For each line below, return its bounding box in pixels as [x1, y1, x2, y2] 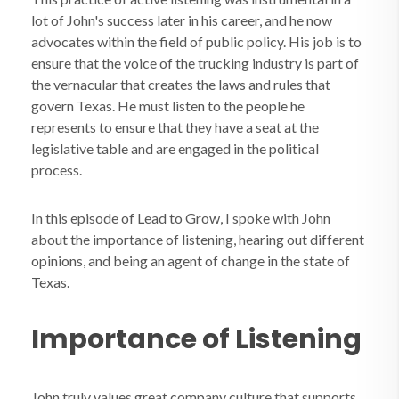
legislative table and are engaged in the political [31, 140, 319, 157]
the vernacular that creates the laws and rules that [31, 76, 330, 93]
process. [31, 161, 82, 178]
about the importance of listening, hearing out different [31, 231, 364, 248]
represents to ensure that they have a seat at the [31, 118, 319, 135]
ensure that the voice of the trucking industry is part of [31, 54, 359, 71]
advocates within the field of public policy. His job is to [31, 33, 362, 50]
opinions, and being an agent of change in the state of [31, 252, 350, 269]
